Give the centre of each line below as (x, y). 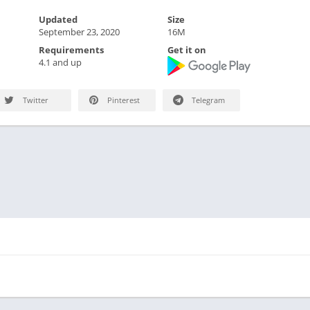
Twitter (35, 100)
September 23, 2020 (79, 32)
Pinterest (122, 100)
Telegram (207, 100)
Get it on (187, 50)
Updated (58, 19)
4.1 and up (60, 62)
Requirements (71, 50)
